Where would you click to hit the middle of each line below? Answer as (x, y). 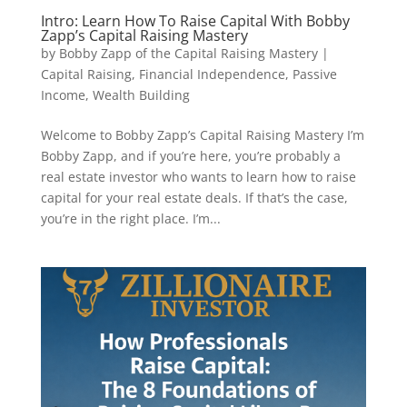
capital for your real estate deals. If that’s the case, (194, 197)
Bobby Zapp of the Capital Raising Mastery (188, 53)
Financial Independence (212, 74)
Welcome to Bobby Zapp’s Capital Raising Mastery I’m (202, 134)
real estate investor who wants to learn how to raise (198, 176)
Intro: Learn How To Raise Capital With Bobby (195, 20)
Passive (314, 74)
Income (63, 94)
